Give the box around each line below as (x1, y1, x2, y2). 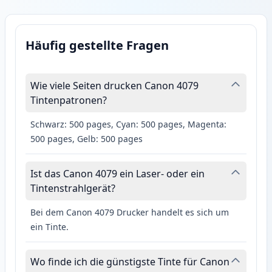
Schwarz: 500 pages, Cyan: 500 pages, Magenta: (30, 118, 226, 131)
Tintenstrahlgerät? (30, 182, 115, 195)
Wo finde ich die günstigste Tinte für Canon (30, 255, 229, 269)
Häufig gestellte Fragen (25, 37, 169, 54)
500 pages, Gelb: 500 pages (30, 133, 143, 145)
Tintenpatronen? (30, 93, 107, 107)
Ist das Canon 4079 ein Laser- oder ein (30, 167, 205, 181)
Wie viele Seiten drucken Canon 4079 (30, 79, 199, 93)
